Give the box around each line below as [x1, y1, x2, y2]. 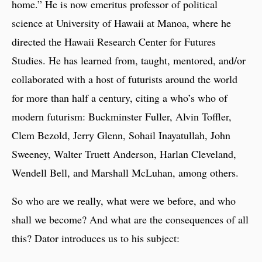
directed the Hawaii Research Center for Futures [12, 34, 216, 49]
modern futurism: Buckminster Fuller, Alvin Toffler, [12, 109, 232, 123]
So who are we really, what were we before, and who [12, 193, 236, 208]
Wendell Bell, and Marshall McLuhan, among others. [12, 165, 239, 180]
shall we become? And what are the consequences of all [12, 212, 249, 226]
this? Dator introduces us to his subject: [12, 230, 180, 245]
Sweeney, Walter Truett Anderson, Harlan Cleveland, [12, 146, 236, 161]
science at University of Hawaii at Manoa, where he [12, 15, 231, 30]
